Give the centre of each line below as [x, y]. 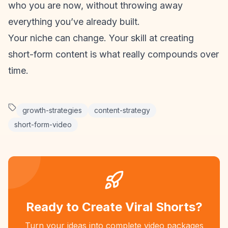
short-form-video [43, 124]
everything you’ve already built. [74, 22]
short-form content [48, 54]
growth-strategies [52, 110]
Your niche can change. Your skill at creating [101, 38]
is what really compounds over [153, 54]
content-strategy [122, 110]
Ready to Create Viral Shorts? [114, 207]
